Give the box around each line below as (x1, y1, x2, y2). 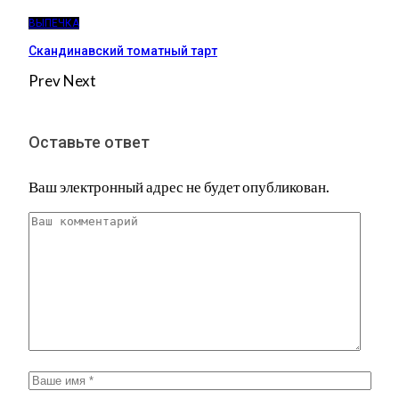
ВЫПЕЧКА (28, 17, 79, 30)
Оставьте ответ (28, 133, 150, 152)
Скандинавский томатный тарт (28, 44, 217, 59)
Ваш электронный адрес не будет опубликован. (28, 177, 330, 197)
